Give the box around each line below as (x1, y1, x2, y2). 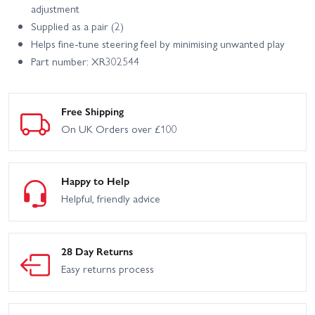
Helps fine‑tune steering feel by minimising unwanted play (31, 35, 285, 51)
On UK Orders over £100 (61, 120, 177, 136)
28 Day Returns (61, 243, 133, 259)
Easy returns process (61, 260, 154, 276)
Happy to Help (61, 173, 129, 189)
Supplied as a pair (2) (31, 18, 124, 34)
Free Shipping (61, 103, 124, 119)
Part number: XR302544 (31, 53, 139, 69)
